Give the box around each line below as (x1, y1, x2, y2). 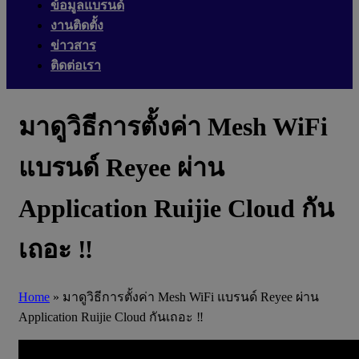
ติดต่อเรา (50, 58, 101, 72)
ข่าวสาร (50, 38, 96, 52)
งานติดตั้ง (50, 18, 103, 32)
